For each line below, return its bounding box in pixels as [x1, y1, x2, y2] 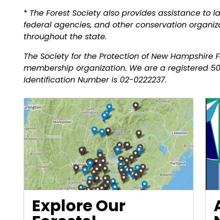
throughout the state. [24, 31, 107, 42]
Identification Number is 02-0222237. [24, 74, 166, 85]
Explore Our [32, 194, 126, 217]
